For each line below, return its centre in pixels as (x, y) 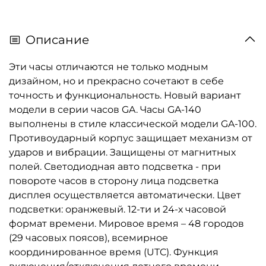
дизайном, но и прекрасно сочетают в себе (116, 81)
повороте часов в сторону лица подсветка (114, 180)
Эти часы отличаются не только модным (109, 66)
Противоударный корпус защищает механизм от (131, 138)
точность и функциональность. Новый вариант (125, 95)
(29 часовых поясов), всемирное (88, 237)
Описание (57, 39)
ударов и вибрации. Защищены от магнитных (122, 152)
